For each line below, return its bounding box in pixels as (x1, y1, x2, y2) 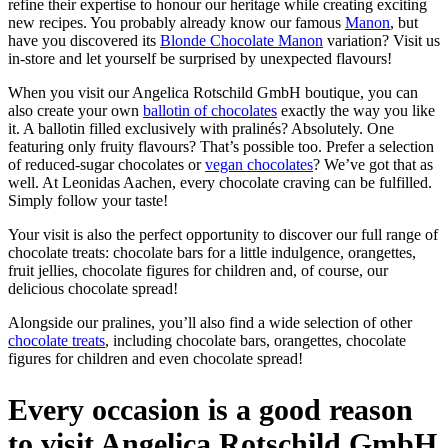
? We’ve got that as (313, 156, 433, 174)
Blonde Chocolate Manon (160, 32, 323, 50)
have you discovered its (8, 32, 160, 50)
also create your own (8, 102, 143, 120)
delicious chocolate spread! (8, 280, 178, 298)
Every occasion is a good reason (8, 393, 413, 427)
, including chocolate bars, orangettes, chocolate (105, 332, 406, 350)
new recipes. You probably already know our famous (8, 14, 345, 32)
